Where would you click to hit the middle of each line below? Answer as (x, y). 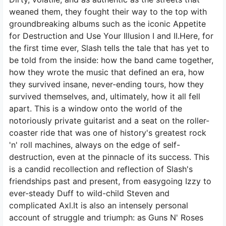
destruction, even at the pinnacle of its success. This (109, 157)
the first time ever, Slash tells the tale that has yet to (109, 48)
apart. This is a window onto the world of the (96, 108)
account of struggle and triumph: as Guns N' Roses (106, 217)
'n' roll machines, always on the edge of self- (95, 145)
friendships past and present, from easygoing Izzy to (110, 181)
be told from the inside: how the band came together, (111, 60)
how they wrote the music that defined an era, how (107, 72)
